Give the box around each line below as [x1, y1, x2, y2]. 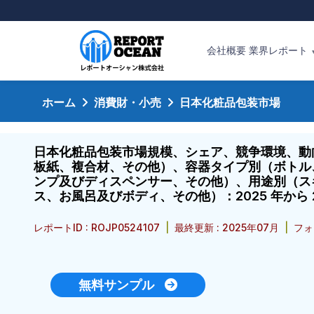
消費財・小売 [94, 95, 161, 109]
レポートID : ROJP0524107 [34, 221, 163, 234]
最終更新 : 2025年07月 [172, 221, 282, 234]
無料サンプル [78, 277, 165, 292]
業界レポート [248, 44, 310, 56]
